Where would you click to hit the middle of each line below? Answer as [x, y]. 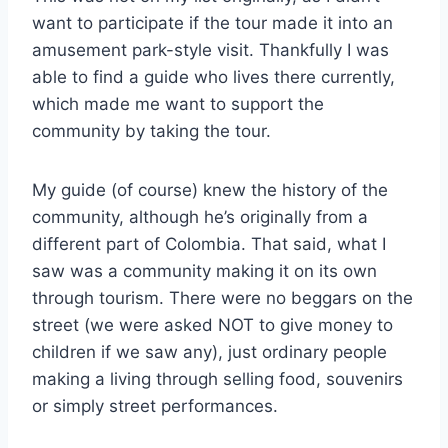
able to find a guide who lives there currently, [213, 76]
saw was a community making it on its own [204, 270]
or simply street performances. [155, 405]
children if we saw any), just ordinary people [209, 351]
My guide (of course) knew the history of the [210, 189]
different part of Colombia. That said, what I [209, 243]
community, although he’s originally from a [200, 216]
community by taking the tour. [151, 130]
